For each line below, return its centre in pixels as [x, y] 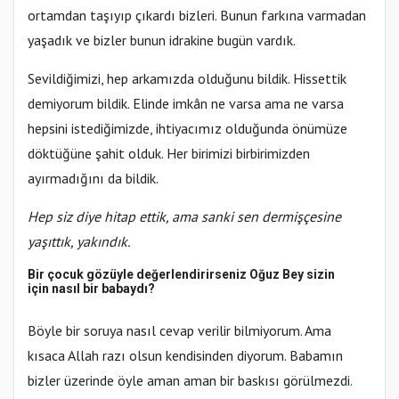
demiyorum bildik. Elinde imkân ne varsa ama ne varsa [186, 104]
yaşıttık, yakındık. [79, 242]
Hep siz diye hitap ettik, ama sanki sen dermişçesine [184, 217]
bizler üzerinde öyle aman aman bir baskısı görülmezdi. [190, 381]
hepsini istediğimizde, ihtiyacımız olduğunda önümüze [187, 129]
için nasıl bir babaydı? [91, 289]
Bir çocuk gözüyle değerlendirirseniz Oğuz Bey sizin [181, 275]
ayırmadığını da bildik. [93, 179]
